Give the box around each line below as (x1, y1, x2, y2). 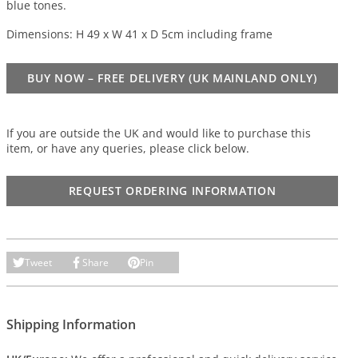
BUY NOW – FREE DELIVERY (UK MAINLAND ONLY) (27, 70, 317, 86)
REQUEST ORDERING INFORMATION (68, 183, 276, 199)
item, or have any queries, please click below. (6, 141, 250, 157)
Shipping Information (6, 316, 137, 334)
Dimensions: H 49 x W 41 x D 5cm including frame (6, 26, 273, 42)
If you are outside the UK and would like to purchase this (6, 125, 312, 141)
